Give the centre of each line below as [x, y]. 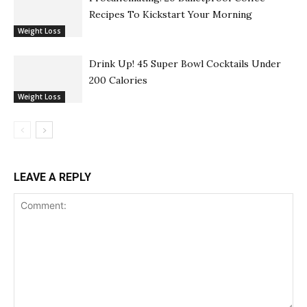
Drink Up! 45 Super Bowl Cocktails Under [185, 63]
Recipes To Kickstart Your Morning [171, 14]
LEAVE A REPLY [52, 177]
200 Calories [118, 80]
